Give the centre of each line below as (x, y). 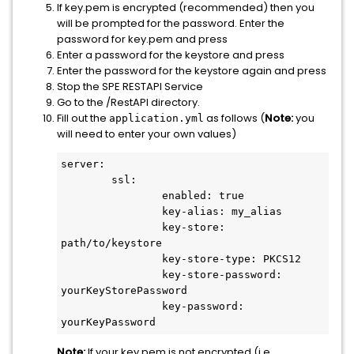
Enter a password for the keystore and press (171, 55)
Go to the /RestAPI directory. (128, 102)
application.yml (156, 118)
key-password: (111, 306)
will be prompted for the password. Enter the (171, 23)
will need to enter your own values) (147, 134)
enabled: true (111, 196)
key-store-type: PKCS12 (111, 259)
